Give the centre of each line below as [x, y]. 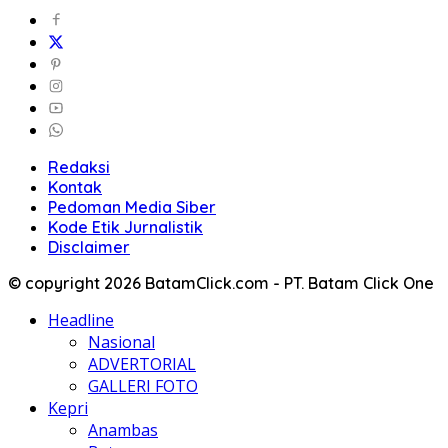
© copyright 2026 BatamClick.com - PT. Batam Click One [221, 283]
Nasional [121, 342]
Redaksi [79, 167]
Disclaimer [89, 247]
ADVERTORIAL [142, 364]
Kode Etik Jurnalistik [125, 227]
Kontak [75, 187]
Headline [81, 320]
